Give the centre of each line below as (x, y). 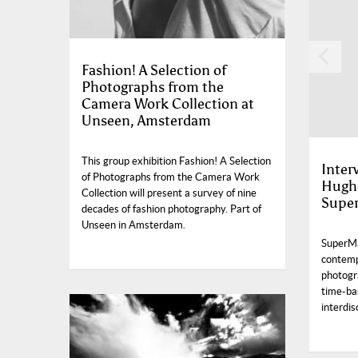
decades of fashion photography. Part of (171, 209)
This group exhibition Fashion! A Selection (176, 161)
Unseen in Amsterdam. (133, 225)
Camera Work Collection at (168, 104)
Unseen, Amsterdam (146, 121)
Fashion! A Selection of (154, 71)
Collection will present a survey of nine (169, 193)
